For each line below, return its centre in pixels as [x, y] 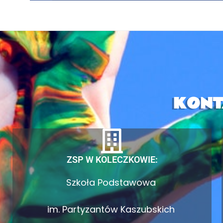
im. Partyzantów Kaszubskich [112, 209]
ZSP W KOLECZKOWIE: [112, 160]
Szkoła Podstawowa [112, 182]
